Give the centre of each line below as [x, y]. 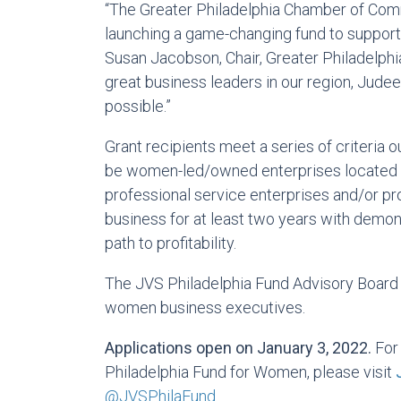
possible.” [138, 106]
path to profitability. [171, 243]
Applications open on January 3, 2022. [238, 348]
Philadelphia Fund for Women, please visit [250, 372]
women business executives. [205, 307]
